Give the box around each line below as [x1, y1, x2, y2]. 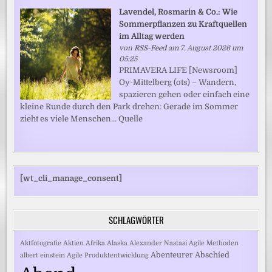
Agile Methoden [189, 239, 239, 248]
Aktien [63, 239, 84, 248]
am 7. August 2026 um [166, 44, 243, 53]
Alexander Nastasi [129, 239, 188, 248]
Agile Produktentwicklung [67, 251, 149, 260]
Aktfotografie [20, 239, 62, 248]
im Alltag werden [119, 32, 185, 41]
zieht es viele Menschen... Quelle [20, 114, 143, 124]
